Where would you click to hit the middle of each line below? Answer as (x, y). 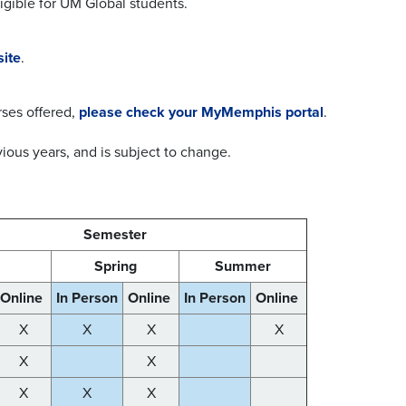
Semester (115, 235)
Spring (115, 267)
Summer (243, 267)
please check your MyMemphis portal (201, 113)
